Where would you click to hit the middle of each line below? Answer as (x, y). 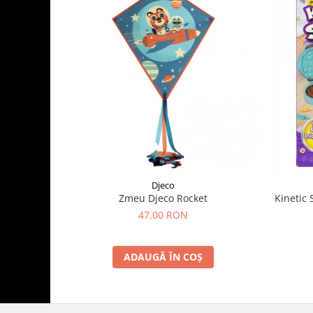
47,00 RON (163, 215)
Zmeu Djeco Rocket (163, 198)
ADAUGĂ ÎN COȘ (163, 257)
